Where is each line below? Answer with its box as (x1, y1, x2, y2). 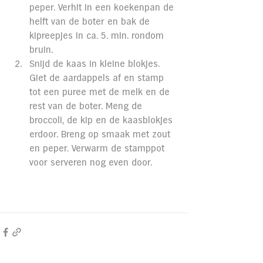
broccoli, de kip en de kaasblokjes (29, 116, 176, 125)
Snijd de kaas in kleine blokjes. (29, 59, 163, 69)
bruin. (29, 45, 53, 55)
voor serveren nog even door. (29, 158, 152, 167)
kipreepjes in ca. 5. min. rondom (29, 31, 167, 41)
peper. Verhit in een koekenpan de (29, 3, 177, 12)
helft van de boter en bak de (29, 17, 153, 26)
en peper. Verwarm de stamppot (29, 144, 167, 153)
